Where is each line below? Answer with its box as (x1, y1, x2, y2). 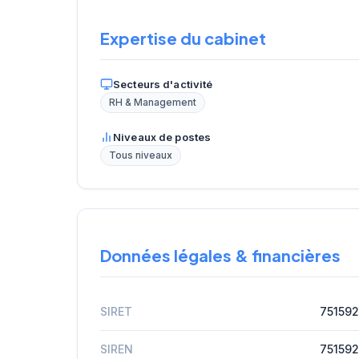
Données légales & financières (100, 244, 341, 265)
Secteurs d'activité (113, 78, 213, 91)
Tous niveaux (109, 150, 172, 162)
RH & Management (109, 97, 196, 109)
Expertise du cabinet (100, 28, 266, 49)
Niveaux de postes (113, 131, 212, 144)
